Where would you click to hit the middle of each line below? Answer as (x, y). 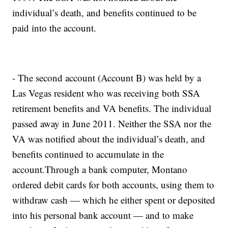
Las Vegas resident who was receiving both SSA (106, 93)
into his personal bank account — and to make (103, 215)
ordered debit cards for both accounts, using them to (113, 185)
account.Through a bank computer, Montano (100, 169)
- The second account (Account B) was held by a (107, 78)
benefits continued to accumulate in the (88, 154)
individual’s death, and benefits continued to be (105, 13)
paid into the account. (54, 28)
